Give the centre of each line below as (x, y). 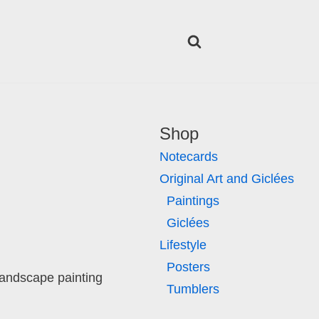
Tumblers (193, 289)
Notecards (189, 156)
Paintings (193, 200)
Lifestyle (183, 245)
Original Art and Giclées (227, 178)
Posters (189, 267)
